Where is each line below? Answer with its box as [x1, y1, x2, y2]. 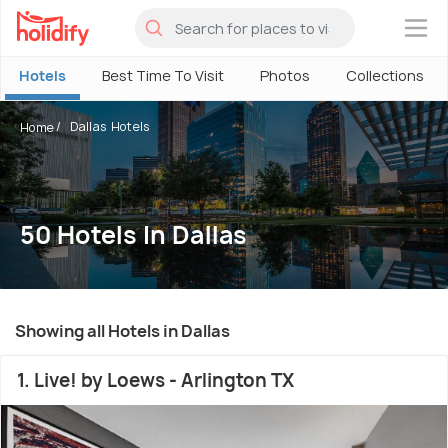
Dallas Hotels [69, 118, 151, 135]
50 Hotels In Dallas [20, 218, 248, 252]
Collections [346, 66, 424, 85]
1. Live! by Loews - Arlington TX [17, 368, 294, 393]
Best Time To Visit [102, 66, 224, 85]
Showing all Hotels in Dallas [15, 320, 230, 342]
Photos [260, 66, 310, 85]
